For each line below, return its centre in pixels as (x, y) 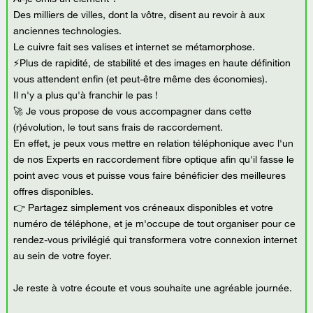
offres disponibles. (54, 192)
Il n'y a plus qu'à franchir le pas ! (86, 95)
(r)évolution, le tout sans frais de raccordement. (118, 128)
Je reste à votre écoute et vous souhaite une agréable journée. (153, 288)
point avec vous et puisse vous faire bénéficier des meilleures (150, 176)
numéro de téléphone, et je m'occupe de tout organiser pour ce (155, 224)
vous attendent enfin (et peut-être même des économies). (141, 79)
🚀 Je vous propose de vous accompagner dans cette (133, 111)
